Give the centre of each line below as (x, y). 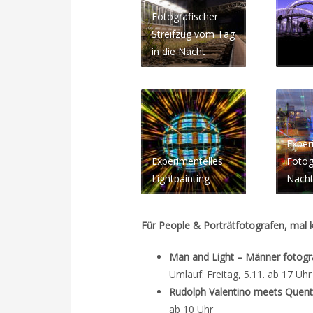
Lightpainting (181, 179)
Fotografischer (185, 16)
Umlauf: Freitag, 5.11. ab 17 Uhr (240, 274)
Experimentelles (187, 161)
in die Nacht (179, 51)
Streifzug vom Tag (193, 34)
